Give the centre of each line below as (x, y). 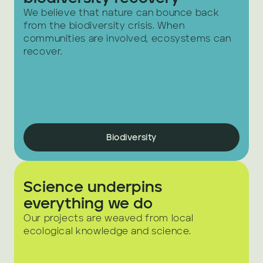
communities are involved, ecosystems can (127, 39)
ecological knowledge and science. (109, 232)
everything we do (88, 204)
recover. (43, 52)
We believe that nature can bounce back (122, 14)
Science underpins (93, 188)
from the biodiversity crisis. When (104, 26)
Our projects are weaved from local (109, 219)
